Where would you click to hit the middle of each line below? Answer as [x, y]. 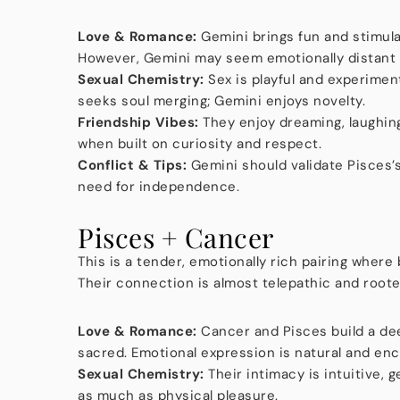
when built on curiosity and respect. [200, 143]
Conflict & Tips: [132, 165]
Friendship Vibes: [138, 122]
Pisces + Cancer [176, 237]
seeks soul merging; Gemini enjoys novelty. [221, 100]
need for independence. [158, 186]
